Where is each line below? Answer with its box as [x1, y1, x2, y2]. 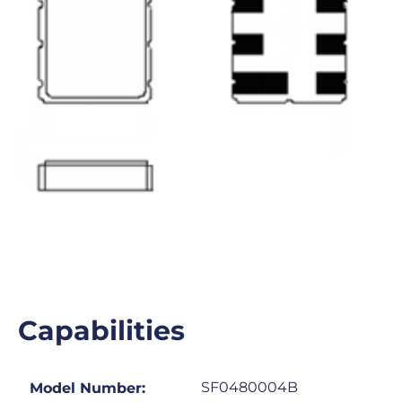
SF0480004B [201, 379, 298, 396]
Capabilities [18, 314, 185, 347]
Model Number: [30, 380, 145, 397]
